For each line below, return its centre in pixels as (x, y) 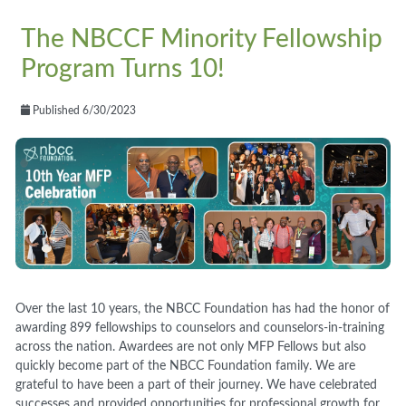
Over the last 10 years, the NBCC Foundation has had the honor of (203, 309)
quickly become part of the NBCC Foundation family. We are (186, 366)
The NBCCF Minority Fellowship (201, 39)
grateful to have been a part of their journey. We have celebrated (197, 385)
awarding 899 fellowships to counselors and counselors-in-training (200, 328)
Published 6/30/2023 (83, 110)
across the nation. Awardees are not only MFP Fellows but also (191, 347)
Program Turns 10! (122, 68)
